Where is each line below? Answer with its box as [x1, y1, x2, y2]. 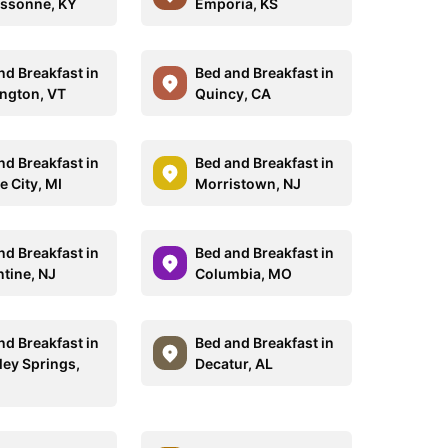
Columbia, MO [194, 265, 292, 282]
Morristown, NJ [194, 175, 301, 192]
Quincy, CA [194, 85, 271, 102]
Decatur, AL [194, 355, 273, 372]
